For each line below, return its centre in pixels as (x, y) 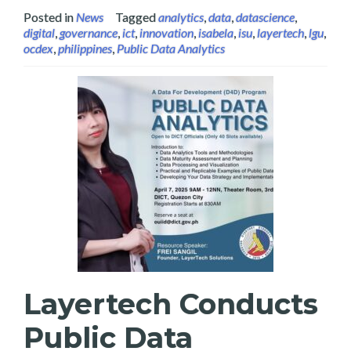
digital (39, 33)
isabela (216, 33)
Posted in (50, 17)
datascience (265, 17)
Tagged (137, 17)
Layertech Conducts (171, 304)
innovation (166, 33)
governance (89, 33)
